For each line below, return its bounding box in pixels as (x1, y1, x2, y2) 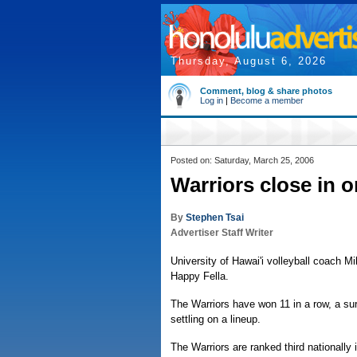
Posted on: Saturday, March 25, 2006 (171, 155, 314, 165)
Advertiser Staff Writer (171, 227, 273, 238)
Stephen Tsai (186, 212, 244, 223)
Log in (200, 96, 223, 105)
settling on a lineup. (171, 313, 261, 325)
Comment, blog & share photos (200, 86, 332, 96)
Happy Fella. (171, 270, 229, 282)
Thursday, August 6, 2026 (171, 55, 327, 67)
